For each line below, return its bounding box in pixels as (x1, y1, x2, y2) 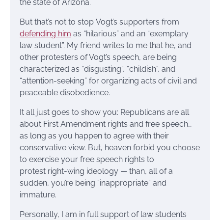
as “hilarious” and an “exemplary (71, 28, 189, 38)
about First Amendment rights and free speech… (20, 119, 192, 129)
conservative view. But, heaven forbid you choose (20, 142, 200, 152)
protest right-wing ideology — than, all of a (20, 166, 173, 176)
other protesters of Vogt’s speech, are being (20, 52, 177, 62)
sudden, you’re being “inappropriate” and (20, 178, 166, 188)
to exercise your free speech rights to (20, 154, 154, 164)
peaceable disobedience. (20, 87, 110, 97)
